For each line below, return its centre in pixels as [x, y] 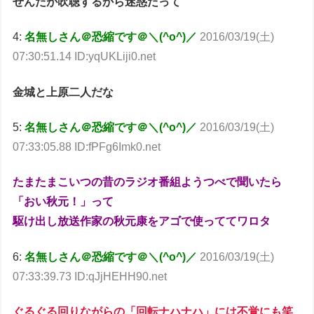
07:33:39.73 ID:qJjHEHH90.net [90, 276]
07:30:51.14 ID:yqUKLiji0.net [84, 57]
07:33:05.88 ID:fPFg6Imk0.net [87, 147]
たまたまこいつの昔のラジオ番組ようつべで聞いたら [148, 182]
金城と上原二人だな [63, 92]
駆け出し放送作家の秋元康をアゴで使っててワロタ [142, 221]
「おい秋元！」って [63, 202]
